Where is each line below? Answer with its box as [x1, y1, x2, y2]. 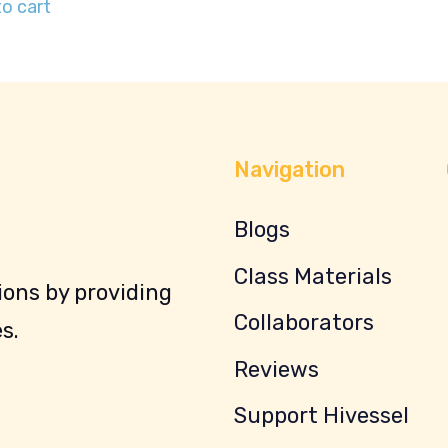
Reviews [234, 355, 319, 383]
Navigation [234, 157, 345, 182]
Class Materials [234, 262, 392, 290]
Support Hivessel [234, 402, 409, 429]
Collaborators [234, 309, 374, 336]
